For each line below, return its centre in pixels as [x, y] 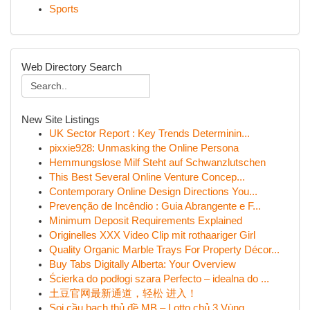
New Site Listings [61, 119]
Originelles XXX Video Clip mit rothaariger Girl [152, 235]
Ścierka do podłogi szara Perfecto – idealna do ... [159, 279]
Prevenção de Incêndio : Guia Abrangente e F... [155, 206]
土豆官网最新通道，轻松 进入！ [123, 293]
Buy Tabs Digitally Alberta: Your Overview [143, 264]
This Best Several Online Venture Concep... [147, 177]
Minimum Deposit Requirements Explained [146, 221]
